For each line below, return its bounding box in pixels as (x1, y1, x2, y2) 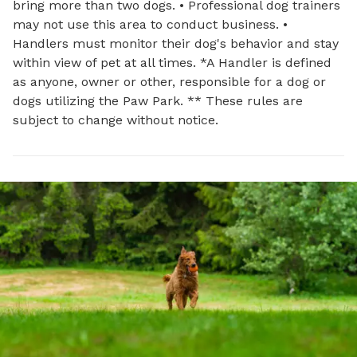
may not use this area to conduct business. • (13, 17, 288, 32)
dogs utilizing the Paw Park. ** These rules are (13, 93, 303, 108)
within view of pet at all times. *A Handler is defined (13, 55, 331, 70)
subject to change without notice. (13, 112, 218, 127)
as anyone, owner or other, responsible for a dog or (13, 74, 326, 89)
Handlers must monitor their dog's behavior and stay (13, 36, 339, 51)
